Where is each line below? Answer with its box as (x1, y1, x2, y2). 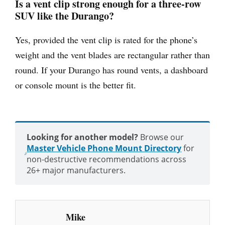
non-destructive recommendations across (27, 153, 187, 165)
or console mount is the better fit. (15, 78, 136, 91)
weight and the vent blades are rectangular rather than (15, 48, 210, 61)
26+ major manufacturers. (27, 164, 126, 176)
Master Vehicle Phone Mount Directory (27, 142, 182, 154)
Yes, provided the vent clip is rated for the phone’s (15, 33, 197, 46)
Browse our (138, 131, 184, 143)
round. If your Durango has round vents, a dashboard (15, 63, 208, 76)
